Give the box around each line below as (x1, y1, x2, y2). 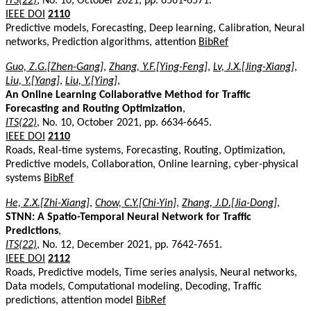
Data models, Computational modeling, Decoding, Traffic (6, 280, 262, 292)
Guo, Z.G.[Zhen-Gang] (6, 61, 103, 73)
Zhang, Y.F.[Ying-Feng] (109, 61, 208, 73)
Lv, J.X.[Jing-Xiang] (213, 61, 294, 73)
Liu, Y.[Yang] (6, 75, 60, 87)
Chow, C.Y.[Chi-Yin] (95, 197, 176, 209)
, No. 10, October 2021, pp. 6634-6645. (37, 117, 212, 128)
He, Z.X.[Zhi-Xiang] (6, 197, 90, 209)
